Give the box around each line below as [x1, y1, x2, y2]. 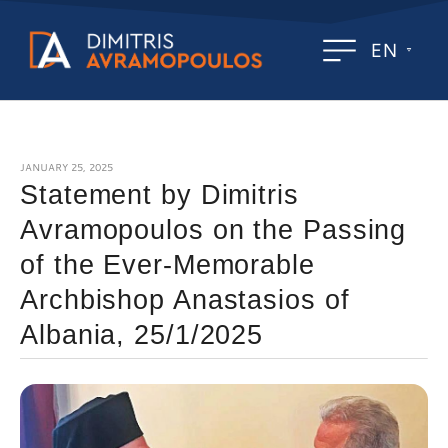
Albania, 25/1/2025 [20, 320, 264, 350]
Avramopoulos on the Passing [20, 215, 407, 245]
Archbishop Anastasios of [20, 285, 350, 315]
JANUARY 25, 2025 [20, 160, 113, 174]
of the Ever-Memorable [20, 250, 315, 280]
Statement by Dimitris [20, 180, 299, 210]
